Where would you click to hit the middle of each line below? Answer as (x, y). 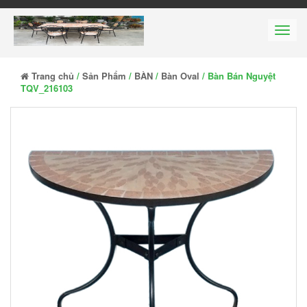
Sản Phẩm (104, 76)
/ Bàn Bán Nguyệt (237, 76)
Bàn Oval (180, 76)
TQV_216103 (47, 88)
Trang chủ (51, 76)
